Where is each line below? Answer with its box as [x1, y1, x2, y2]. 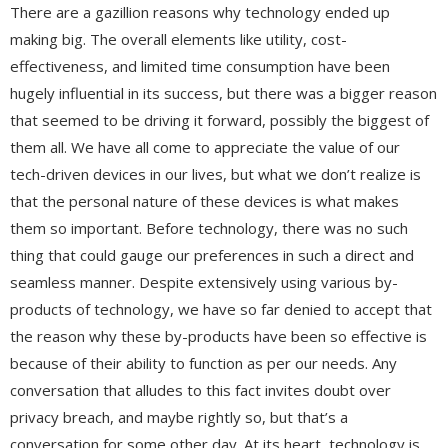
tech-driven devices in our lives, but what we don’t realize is [10, 163, 421, 184]
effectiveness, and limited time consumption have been [10, 55, 390, 76]
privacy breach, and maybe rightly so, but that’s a [10, 406, 348, 427]
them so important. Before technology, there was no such [10, 217, 408, 238]
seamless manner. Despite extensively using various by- [10, 271, 398, 292]
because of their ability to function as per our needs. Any [10, 352, 397, 373]
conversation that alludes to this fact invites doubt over [10, 379, 391, 400]
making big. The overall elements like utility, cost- [10, 28, 347, 49]
